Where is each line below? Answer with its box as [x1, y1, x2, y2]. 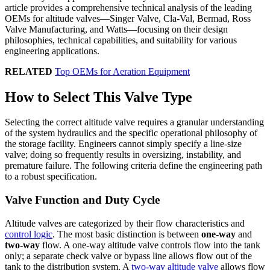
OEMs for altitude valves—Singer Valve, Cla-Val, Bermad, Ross [5, 13, 251, 24]
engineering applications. [5, 45, 99, 56]
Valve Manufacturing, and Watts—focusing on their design [5, 24, 228, 34]
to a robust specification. [5, 171, 97, 182]
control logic [5, 228, 52, 239]
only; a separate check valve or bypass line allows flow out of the [5, 250, 252, 261]
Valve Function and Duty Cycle [5, 193, 160, 207]
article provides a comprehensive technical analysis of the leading [5, 2, 252, 13]
